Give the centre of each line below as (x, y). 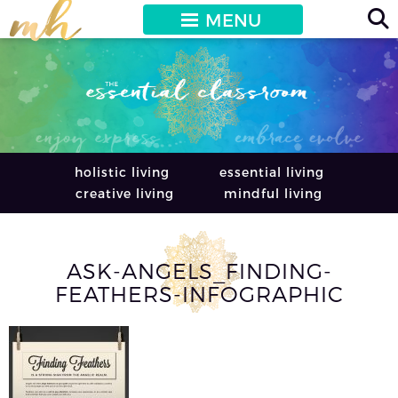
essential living (271, 171)
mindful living (273, 193)
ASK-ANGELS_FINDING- (199, 270)
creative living (125, 193)
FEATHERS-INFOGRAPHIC (199, 293)
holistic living (122, 171)
